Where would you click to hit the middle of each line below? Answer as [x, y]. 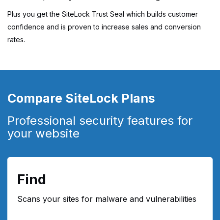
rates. [16, 39]
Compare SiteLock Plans [81, 98]
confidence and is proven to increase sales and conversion [104, 27]
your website [43, 133]
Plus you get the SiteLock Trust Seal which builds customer [103, 14]
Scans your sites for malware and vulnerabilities [107, 199]
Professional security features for [100, 120]
